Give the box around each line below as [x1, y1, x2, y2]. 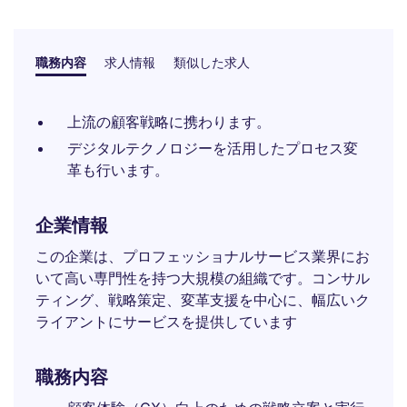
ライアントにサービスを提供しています [35, 313, 297, 331]
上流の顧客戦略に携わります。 [67, 113, 271, 131]
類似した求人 [174, 55, 250, 70]
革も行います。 [67, 161, 169, 179]
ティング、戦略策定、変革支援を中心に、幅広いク [35, 291, 370, 309]
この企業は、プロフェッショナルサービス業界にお [35, 247, 370, 265]
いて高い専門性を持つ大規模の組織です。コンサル [35, 269, 370, 287]
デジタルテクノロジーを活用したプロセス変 [67, 139, 358, 157]
